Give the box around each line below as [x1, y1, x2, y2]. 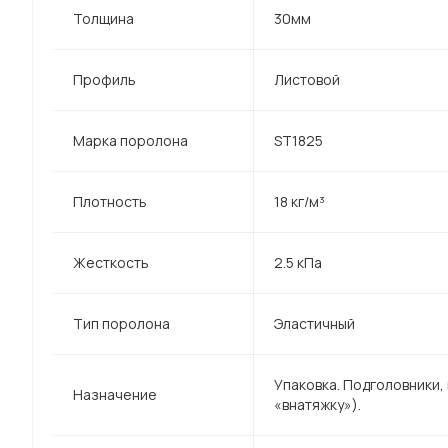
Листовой [274, 70, 340, 90]
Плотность [73, 192, 147, 212]
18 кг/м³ [274, 192, 325, 212]
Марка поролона [73, 131, 188, 151]
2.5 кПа [274, 253, 322, 273]
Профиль [73, 70, 136, 90]
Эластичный [274, 314, 355, 334]
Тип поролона [73, 314, 170, 334]
